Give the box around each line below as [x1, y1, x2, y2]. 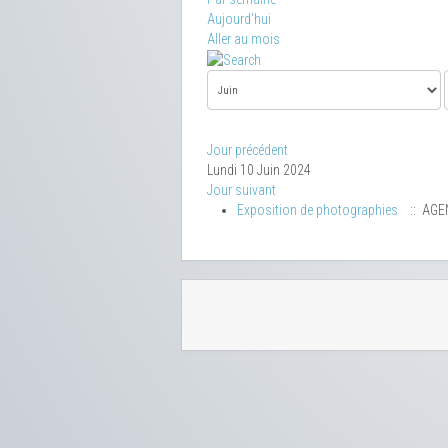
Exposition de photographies [237, 202, 398, 219]
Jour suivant [207, 182, 276, 199]
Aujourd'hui [207, 11, 271, 27]
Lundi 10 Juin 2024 [207, 162, 311, 179]
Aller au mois [207, 31, 280, 47]
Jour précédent [207, 142, 288, 159]
